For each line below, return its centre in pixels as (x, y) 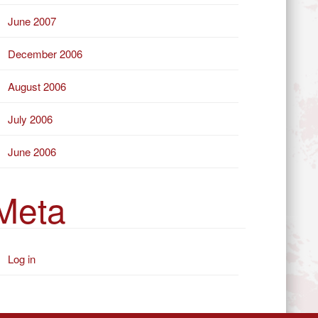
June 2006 (32, 151)
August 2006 (37, 86)
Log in (22, 259)
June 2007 (32, 21)
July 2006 (30, 119)
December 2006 (45, 53)
